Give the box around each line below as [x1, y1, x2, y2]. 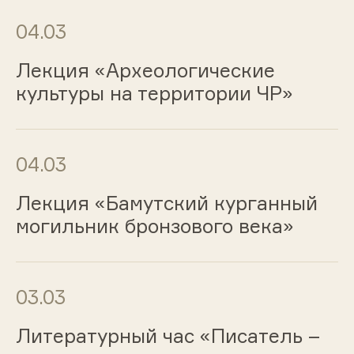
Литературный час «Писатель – [15, 323, 320, 348]
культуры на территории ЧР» [15, 81, 293, 106]
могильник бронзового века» [15, 213, 294, 238]
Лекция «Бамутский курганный [15, 190, 318, 215]
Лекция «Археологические [15, 58, 275, 83]
